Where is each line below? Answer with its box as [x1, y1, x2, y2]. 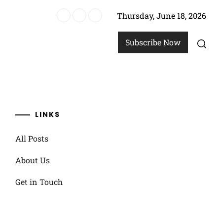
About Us [15, 155, 50, 165]
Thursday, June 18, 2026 [117, 10, 206, 21]
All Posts [15, 133, 48, 144]
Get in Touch [15, 177, 63, 187]
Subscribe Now [125, 37, 181, 47]
